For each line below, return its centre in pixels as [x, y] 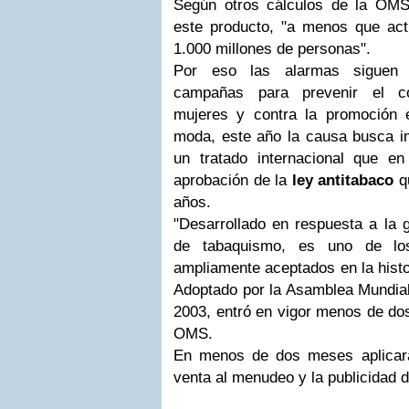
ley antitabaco [343, 180]
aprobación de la [233, 180]
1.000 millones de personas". [272, 49]
